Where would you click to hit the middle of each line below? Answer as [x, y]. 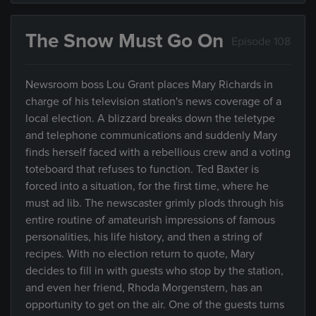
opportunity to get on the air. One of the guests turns [155, 305]
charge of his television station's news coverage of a [153, 102]
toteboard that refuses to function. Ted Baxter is [142, 169]
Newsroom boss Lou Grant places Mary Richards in [149, 85]
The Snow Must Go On [124, 41]
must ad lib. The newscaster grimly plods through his [154, 203]
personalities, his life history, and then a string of [144, 237]
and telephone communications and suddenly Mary [151, 135]
